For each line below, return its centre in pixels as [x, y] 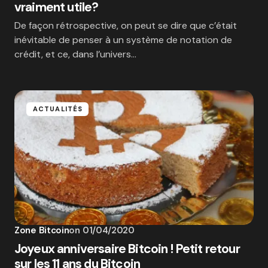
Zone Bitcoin [42, 230]
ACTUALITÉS [58, 109]
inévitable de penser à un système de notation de [123, 40]
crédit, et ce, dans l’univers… [75, 54]
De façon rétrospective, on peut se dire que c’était [126, 25]
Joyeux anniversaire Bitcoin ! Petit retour [127, 249]
